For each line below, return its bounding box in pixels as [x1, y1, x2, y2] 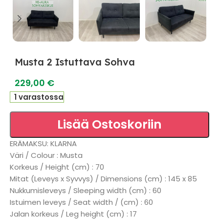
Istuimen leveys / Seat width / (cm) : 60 [10, 197, 153, 207]
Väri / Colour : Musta [10, 150, 83, 160]
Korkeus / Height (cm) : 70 [10, 162, 104, 172]
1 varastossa [14, 92, 64, 102]
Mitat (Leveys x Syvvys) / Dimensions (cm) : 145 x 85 [10, 174, 197, 184]
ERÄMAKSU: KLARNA [10, 138, 77, 149]
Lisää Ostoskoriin [57, 116, 162, 133]
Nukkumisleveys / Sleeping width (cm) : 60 [10, 185, 161, 196]
